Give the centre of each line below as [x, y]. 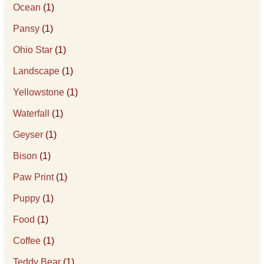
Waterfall [32, 113]
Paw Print [34, 177]
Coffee [27, 241]
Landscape [37, 71]
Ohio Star [33, 50]
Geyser [28, 135]
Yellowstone [39, 92]
